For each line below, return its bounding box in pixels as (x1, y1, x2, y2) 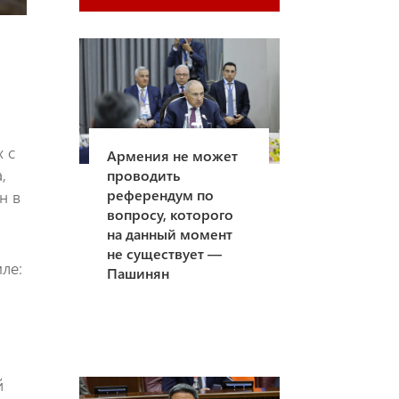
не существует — (107, 243, 223, 263)
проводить (107, 165, 181, 184)
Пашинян (107, 263, 170, 282)
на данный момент (107, 224, 233, 243)
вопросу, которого (107, 204, 234, 224)
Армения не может (107, 145, 239, 165)
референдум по (107, 184, 215, 204)
